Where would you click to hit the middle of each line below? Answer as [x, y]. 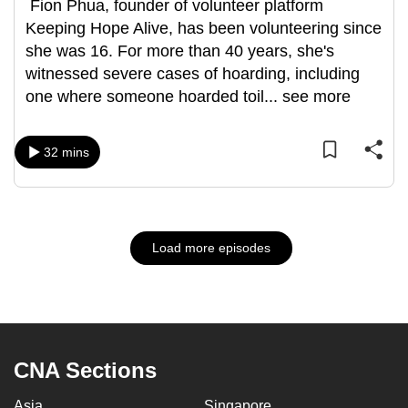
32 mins [66, 152]
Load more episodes [211, 248]
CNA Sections [85, 370]
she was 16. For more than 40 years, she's [180, 51]
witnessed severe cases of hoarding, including [193, 74]
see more [316, 97]
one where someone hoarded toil [145, 97]
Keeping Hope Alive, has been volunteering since [204, 28]
